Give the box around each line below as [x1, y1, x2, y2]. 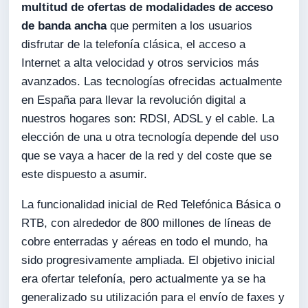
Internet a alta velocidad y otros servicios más [21, 56, 260, 69]
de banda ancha [21, 19, 107, 32]
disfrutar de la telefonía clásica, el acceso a [21, 37, 246, 51]
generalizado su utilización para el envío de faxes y [21, 290, 285, 304]
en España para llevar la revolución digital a [21, 93, 246, 107]
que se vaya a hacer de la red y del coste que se [21, 148, 272, 162]
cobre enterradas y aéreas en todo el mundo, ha [21, 234, 268, 248]
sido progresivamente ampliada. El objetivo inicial [21, 253, 276, 267]
